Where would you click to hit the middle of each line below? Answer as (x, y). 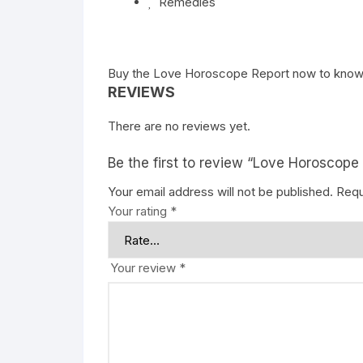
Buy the (130, 73)
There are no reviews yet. (179, 126)
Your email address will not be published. (220, 192)
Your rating (139, 211)
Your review (145, 268)
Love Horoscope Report (221, 73)
